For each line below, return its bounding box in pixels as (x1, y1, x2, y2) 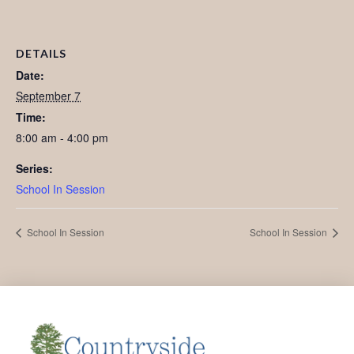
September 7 (16, 87, 81, 104)
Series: (16, 160, 53, 176)
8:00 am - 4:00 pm (16, 129, 108, 145)
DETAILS (16, 46, 66, 60)
